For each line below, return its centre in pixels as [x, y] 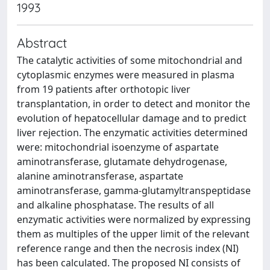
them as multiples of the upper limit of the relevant [133, 234]
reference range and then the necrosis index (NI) [128, 248]
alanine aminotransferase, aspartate [100, 176]
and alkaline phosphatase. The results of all [115, 205]
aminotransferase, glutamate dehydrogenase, [122, 162]
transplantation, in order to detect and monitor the [133, 104]
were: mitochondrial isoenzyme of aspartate [118, 147]
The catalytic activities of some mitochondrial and [130, 60]
